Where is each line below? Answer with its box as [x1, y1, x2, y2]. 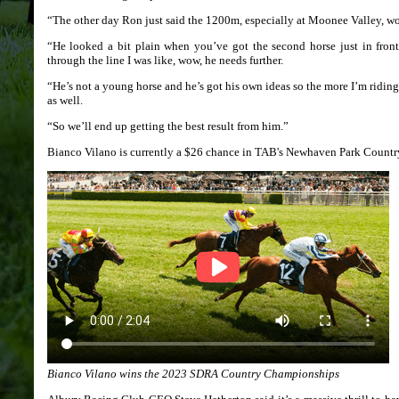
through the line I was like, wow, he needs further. [46, 53, 283, 67]
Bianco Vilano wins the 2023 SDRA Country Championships [46, 367, 339, 380]
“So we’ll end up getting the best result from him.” [46, 119, 289, 133]
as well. [46, 94, 83, 107]
